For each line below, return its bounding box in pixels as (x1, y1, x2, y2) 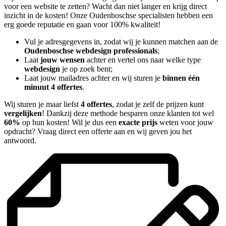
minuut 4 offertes (24, 83, 82, 92)
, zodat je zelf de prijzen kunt (112, 100, 204, 109)
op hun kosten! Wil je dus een (20, 118, 119, 127)
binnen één (162, 74, 200, 83)
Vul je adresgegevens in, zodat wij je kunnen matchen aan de (24, 37, 218, 46)
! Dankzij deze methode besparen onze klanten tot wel (42, 109, 214, 118)
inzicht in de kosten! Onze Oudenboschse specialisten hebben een (4, 11, 213, 20)
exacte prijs (119, 118, 157, 127)
